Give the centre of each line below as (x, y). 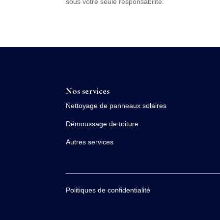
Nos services (88, 91)
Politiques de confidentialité (108, 190)
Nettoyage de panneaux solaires (116, 106)
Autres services (90, 142)
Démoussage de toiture (102, 124)
